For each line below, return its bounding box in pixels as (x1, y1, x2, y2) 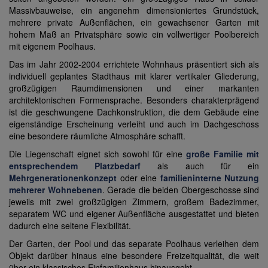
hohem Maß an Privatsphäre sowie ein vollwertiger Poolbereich (9, 28, 259, 41)
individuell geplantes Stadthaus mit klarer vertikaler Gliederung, (9, 70, 259, 83)
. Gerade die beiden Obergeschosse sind (102, 184, 259, 196)
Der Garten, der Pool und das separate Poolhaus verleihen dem (9, 237, 259, 250)
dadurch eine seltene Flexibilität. (9, 220, 131, 232)
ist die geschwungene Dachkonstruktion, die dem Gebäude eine (9, 106, 259, 118)
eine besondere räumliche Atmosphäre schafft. (9, 130, 185, 142)
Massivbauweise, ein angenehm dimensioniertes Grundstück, (9, 4, 259, 17)
